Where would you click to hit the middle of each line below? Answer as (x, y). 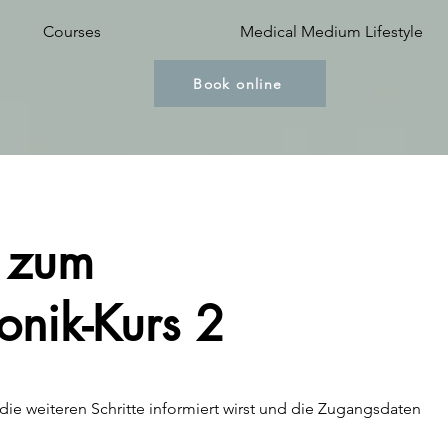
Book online (238, 83)
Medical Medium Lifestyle (331, 31)
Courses (71, 31)
